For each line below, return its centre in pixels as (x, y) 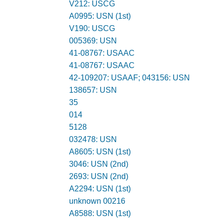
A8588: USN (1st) (100, 213)
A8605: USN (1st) (100, 152)
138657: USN (93, 90)
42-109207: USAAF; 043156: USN (129, 78)
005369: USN (93, 41)
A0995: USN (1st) (100, 16)
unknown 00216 (97, 201)
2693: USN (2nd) (98, 176)
